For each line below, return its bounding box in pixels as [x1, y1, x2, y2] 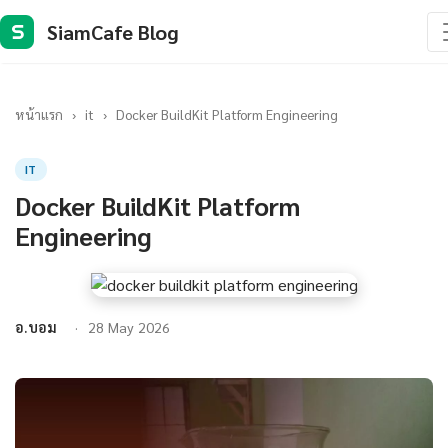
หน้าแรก [15, 105, 63, 123]
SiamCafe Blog [47, 18, 179, 45]
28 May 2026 [88, 318, 170, 336]
